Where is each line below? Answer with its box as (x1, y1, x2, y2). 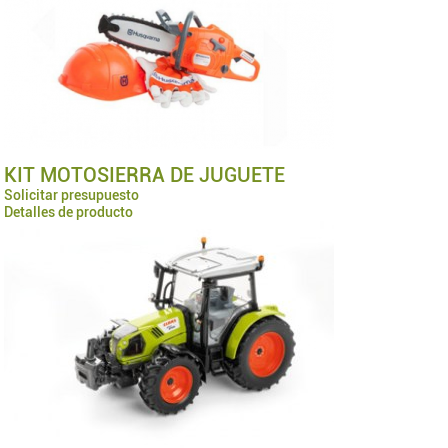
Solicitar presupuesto (4, 186, 140, 203)
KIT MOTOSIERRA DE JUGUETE (4, 162, 286, 187)
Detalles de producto (4, 203, 134, 220)
